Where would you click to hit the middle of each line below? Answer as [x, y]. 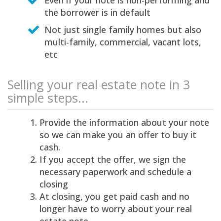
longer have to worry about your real [116, 209]
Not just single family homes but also [123, 30]
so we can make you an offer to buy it [118, 135]
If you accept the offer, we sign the [113, 160]
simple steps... [48, 98]
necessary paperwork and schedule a [115, 172]
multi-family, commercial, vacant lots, [123, 42]
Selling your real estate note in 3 [99, 85]
